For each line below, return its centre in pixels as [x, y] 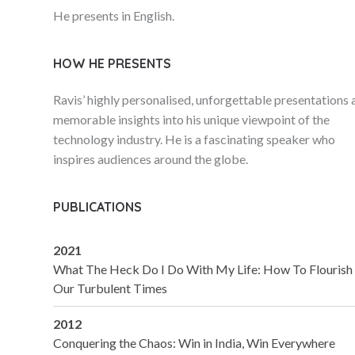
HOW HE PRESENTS [113, 63]
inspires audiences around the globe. [151, 159]
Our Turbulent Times [111, 288]
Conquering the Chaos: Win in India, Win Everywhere [195, 343]
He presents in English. [114, 15]
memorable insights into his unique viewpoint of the [192, 119]
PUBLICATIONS [98, 207]
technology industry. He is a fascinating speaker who [195, 139]
